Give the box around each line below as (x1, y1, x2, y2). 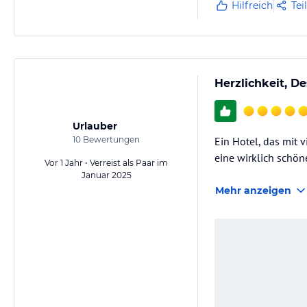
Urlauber (73, 119, 117, 132)
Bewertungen (81, 134, 140, 145)
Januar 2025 (81, 169, 132, 180)
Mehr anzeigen (215, 184, 291, 197)
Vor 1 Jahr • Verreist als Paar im (45, 157, 168, 168)
